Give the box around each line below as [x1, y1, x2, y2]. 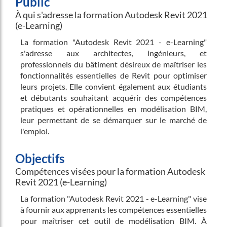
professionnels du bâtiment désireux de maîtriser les [20, 59, 207, 69]
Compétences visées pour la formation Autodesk [15, 166, 205, 177]
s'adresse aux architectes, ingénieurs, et [20, 48, 207, 58]
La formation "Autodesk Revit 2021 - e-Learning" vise [20, 194, 207, 203]
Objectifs [15, 151, 64, 166]
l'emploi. [20, 126, 49, 136]
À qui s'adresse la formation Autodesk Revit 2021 [15, 9, 207, 20]
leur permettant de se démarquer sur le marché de [20, 115, 207, 125]
